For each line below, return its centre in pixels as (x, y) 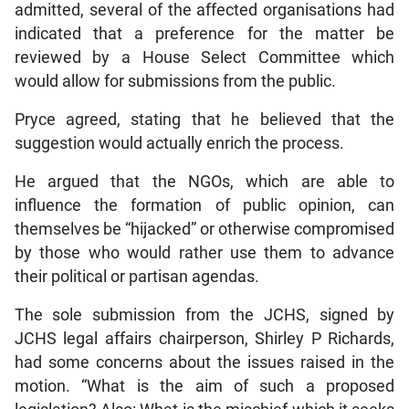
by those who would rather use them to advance (204, 252)
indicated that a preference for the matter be (204, 33)
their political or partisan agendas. (136, 276)
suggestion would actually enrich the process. (179, 143)
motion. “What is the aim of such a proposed (204, 386)
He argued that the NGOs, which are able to (204, 181)
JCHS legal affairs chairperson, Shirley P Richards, (204, 338)
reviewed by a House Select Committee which (204, 57)
